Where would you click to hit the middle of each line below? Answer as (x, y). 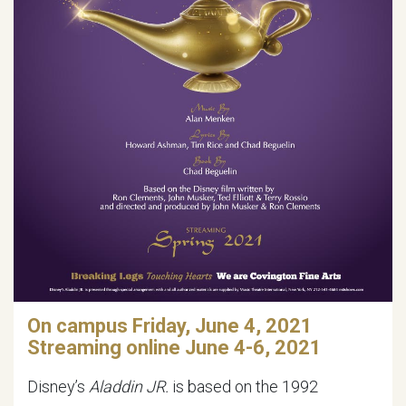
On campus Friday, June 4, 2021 (170, 326)
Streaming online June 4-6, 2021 (174, 348)
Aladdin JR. (129, 387)
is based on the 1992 (243, 387)
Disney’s (58, 387)
